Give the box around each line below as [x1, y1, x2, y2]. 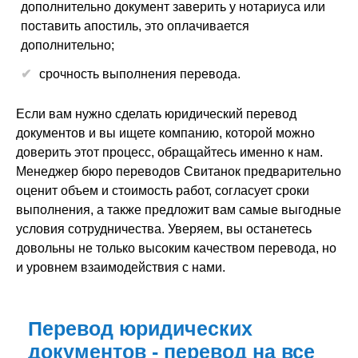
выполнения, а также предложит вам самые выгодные [16, 203, 341, 217]
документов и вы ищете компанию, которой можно [16, 126, 315, 140]
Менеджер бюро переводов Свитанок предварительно [16, 165, 341, 178]
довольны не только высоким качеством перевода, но [16, 241, 336, 255]
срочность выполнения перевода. [39, 67, 241, 81]
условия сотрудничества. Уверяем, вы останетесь [16, 222, 312, 236]
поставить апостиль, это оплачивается [21, 19, 249, 33]
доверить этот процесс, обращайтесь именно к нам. [16, 145, 323, 159]
